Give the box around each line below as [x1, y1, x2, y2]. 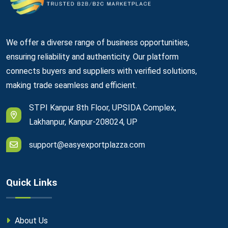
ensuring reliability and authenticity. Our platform [6, 51, 179, 62]
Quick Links [6, 175, 57, 190]
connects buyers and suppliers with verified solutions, [6, 66, 197, 76]
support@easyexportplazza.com [29, 139, 145, 150]
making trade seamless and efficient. [6, 80, 137, 90]
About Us [13, 215, 48, 225]
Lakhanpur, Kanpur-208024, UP [29, 117, 137, 127]
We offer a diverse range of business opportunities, [6, 37, 189, 47]
